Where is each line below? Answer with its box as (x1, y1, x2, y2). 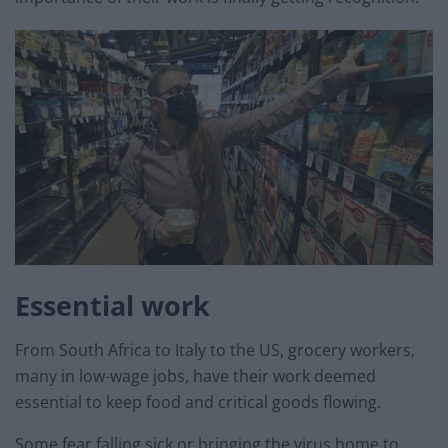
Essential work (15, 286, 210, 324)
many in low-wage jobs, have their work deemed (15, 365, 376, 388)
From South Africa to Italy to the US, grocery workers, (15, 339, 415, 362)
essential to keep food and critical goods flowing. (15, 391, 381, 414)
